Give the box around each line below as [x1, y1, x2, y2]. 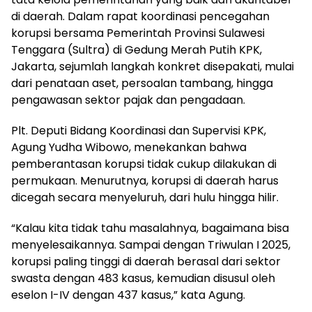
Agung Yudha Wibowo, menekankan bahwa [11, 139, 247, 156]
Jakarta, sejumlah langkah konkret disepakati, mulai [11, 58, 294, 75]
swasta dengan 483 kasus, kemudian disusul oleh [11, 270, 275, 287]
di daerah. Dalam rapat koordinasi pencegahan [11, 8, 270, 25]
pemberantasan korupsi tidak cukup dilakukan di [11, 156, 276, 173]
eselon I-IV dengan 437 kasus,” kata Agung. [11, 287, 245, 304]
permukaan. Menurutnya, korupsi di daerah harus [11, 173, 279, 189]
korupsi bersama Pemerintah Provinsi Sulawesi [11, 25, 265, 42]
